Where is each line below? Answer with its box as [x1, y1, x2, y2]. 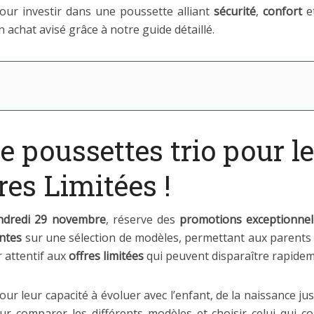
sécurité [214, 4, 256, 19]
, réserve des [105, 212, 179, 227]
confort [263, 4, 302, 19]
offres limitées [69, 248, 144, 264]
